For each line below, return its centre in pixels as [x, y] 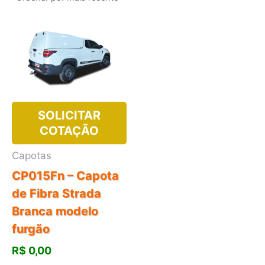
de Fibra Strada [56, 194]
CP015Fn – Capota [65, 176]
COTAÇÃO [69, 131]
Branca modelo [55, 211]
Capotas [32, 155]
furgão [31, 229]
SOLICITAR [69, 116]
